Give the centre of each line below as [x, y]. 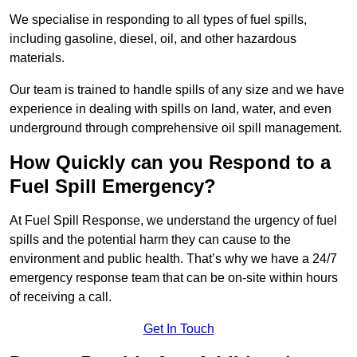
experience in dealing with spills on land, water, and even [171, 109]
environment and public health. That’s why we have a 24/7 [173, 259]
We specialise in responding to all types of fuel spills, [158, 20]
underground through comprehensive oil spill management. [176, 128]
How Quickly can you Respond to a [170, 163]
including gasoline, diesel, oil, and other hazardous [153, 39]
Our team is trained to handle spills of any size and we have [177, 90]
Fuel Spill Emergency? [113, 186]
